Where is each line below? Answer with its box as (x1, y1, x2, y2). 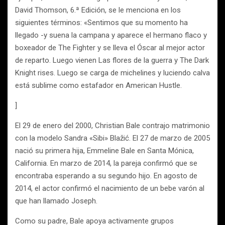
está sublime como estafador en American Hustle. (15, 81, 182, 90)
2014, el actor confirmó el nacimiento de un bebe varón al (15, 184, 204, 193)
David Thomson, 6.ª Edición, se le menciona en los (15, 6, 181, 15)
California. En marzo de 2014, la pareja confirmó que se (15, 159, 197, 168)
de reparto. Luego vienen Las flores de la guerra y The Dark (15, 56, 209, 65)
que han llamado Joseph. (15, 196, 97, 205)
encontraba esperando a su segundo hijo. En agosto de (15, 171, 197, 180)
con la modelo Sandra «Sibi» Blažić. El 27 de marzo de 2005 (15, 134, 210, 143)
